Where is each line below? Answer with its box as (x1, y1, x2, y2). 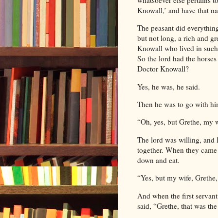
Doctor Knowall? (137, 64, 189, 74)
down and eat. (137, 155, 180, 165)
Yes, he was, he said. (137, 81, 200, 91)
